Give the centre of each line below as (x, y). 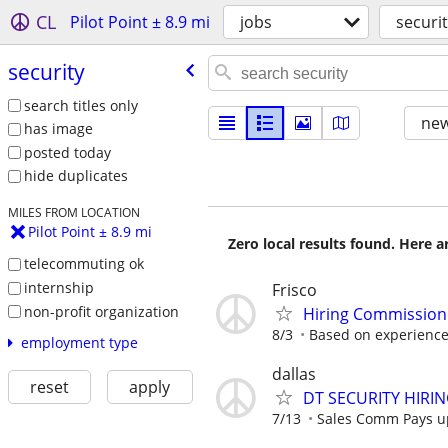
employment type (79, 343)
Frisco (294, 290)
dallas (294, 374)
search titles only (80, 105)
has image (58, 129)
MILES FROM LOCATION (73, 212)
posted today (67, 152)
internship (58, 287)
